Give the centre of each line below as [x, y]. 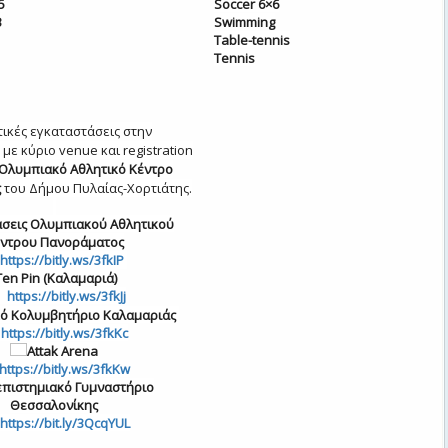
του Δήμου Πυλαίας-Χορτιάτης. [97, 188]
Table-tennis [252, 40]
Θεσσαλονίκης [54, 405]
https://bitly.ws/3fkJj [66, 296]
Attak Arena [62, 350]
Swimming [244, 22]
